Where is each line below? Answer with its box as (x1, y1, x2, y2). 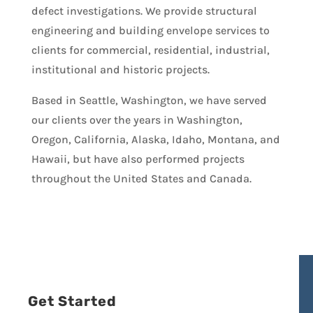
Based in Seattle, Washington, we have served (31, 94, 267, 108)
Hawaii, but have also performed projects (31, 152, 245, 166)
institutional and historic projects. (31, 63, 210, 77)
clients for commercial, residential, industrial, (31, 43, 270, 57)
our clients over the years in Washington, (31, 113, 242, 127)
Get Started (28, 293, 117, 310)
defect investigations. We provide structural (31, 4, 257, 18)
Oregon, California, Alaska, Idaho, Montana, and (31, 133, 280, 147)
